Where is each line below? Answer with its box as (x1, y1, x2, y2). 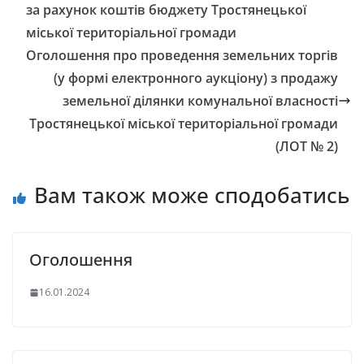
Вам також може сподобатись (34, 180, 349, 210)
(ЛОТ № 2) (275, 137, 338, 155)
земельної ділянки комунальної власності (63, 92, 338, 110)
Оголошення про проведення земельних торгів (26, 46, 338, 64)
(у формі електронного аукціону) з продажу (54, 69, 338, 87)
